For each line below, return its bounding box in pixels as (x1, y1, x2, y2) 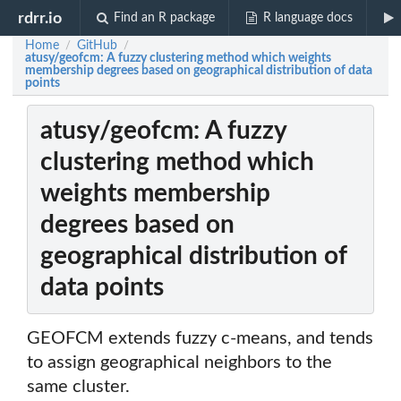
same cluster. (27, 378, 130, 397)
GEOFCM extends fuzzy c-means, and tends (27, 329, 373, 348)
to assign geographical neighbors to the (27, 354, 332, 372)
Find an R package (114, 12, 216, 24)
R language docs (262, 12, 353, 24)
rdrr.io (18, 10, 63, 26)
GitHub (77, 39, 117, 52)
